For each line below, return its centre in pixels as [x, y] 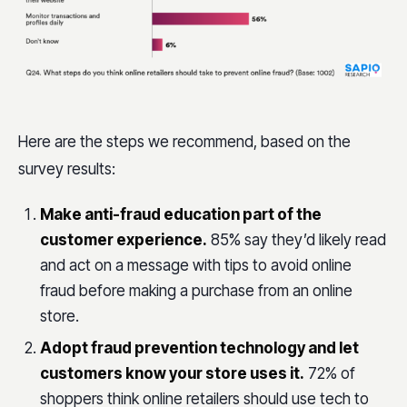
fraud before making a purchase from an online [196, 291]
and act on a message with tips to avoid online [196, 266]
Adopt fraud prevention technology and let [199, 348]
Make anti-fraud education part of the [181, 215]
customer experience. [124, 240]
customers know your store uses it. [172, 374]
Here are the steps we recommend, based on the [184, 142]
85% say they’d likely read [298, 240]
